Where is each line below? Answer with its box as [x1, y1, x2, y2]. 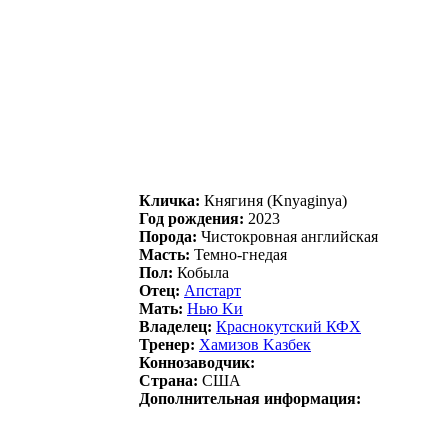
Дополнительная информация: [139, 389, 361, 407]
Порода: [139, 227, 197, 245]
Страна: [139, 371, 198, 389]
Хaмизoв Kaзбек [199, 335, 311, 353]
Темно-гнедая [190, 245, 287, 263]
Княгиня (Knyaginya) [200, 191, 347, 209]
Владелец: [139, 317, 212, 335]
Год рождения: [139, 209, 244, 227]
